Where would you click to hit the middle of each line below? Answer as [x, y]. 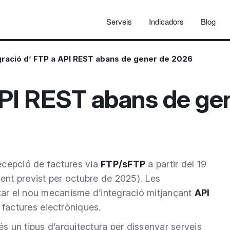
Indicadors [166, 21]
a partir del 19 [176, 164]
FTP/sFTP [123, 164]
